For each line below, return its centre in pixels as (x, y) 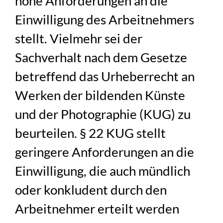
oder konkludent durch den (91, 190)
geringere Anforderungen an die (105, 152)
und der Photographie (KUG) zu (103, 114)
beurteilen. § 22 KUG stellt (91, 133)
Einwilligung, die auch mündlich (103, 171)
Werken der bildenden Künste (100, 95)
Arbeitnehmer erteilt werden (97, 209)
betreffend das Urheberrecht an (105, 76)
